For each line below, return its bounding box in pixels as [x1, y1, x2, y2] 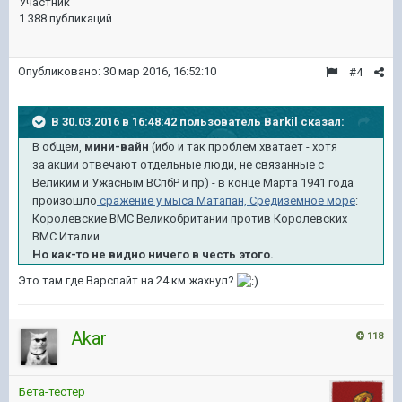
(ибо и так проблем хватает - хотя [149, 140, 337, 153]
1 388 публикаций [19, 12, 112, 25]
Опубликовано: [18, 65, 103, 78]
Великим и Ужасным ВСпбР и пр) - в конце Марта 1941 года [32, 176, 354, 189]
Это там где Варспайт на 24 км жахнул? [18, 274, 237, 287]
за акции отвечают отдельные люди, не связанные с [32, 158, 324, 171]
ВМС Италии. [32, 230, 102, 243]
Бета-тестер [19, 385, 85, 398]
